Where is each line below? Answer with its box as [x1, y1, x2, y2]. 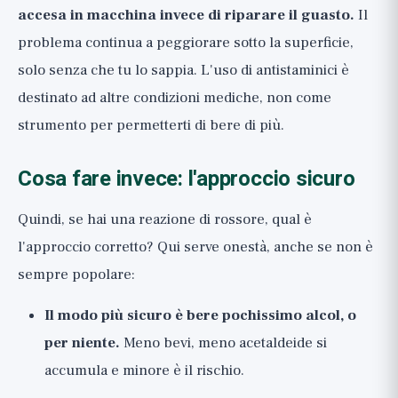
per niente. [44, 333, 120, 353]
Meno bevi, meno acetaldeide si [120, 333, 327, 353]
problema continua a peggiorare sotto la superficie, [18, 33, 354, 52]
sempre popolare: [18, 265, 135, 284]
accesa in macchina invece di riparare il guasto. [18, 5, 354, 25]
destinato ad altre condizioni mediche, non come [18, 88, 331, 107]
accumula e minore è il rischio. [44, 361, 244, 380]
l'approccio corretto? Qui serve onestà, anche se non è [18, 237, 373, 257]
